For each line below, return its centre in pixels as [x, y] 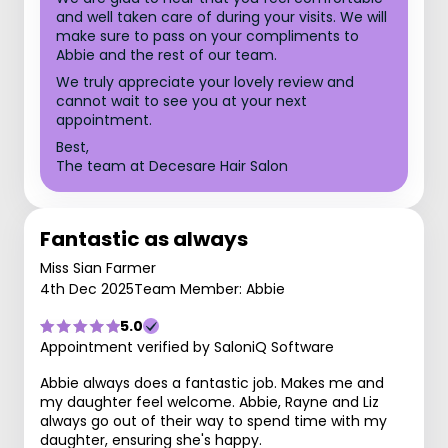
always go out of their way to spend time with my [213, 421]
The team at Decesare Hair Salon [172, 166]
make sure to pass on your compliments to [207, 36]
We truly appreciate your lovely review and [205, 82]
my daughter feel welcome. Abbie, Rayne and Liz [209, 402]
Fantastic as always [144, 239]
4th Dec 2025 [87, 289]
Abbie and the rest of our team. [166, 55]
